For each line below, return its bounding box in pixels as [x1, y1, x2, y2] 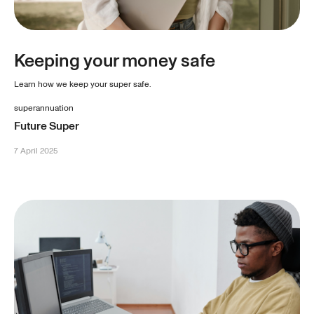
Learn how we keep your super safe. [14, 78, 151, 90]
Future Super [14, 118, 79, 134]
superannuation [14, 102, 74, 114]
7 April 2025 [14, 144, 57, 157]
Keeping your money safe [14, 48, 215, 74]
